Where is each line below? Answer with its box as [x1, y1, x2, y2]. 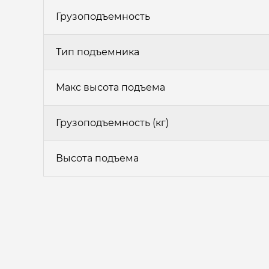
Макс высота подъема [56, 82, 165, 93]
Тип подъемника [56, 46, 139, 58]
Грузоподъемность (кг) [56, 117, 169, 128]
